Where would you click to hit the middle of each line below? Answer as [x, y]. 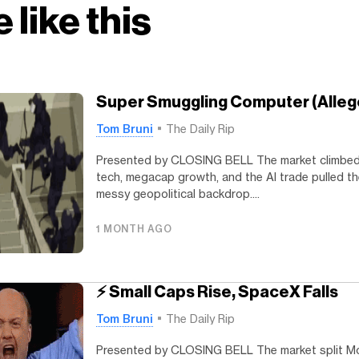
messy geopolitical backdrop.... [178, 194]
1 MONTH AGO [134, 229]
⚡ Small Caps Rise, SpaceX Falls [217, 292]
